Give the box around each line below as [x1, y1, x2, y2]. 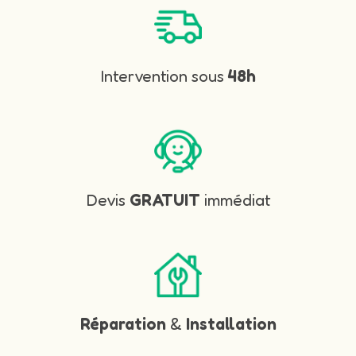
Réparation [79, 313, 170, 334]
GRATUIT [129, 189, 200, 210]
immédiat [199, 189, 270, 210]
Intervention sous [100, 65, 228, 86]
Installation [185, 313, 277, 334]
